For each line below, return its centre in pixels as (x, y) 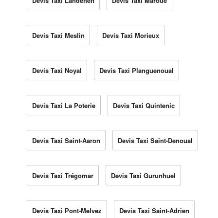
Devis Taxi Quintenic (144, 105)
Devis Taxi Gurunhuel (143, 175)
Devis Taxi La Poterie (64, 105)
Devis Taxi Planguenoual (136, 70)
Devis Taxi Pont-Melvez (67, 210)
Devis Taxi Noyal (57, 70)
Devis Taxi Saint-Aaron (66, 140)
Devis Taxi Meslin (58, 35)
